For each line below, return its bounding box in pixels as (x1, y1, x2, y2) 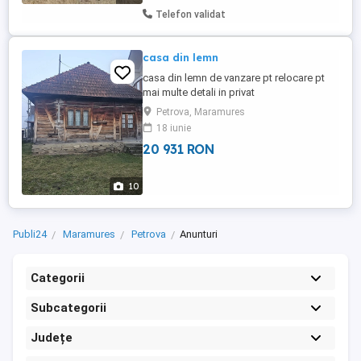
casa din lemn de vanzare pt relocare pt (143, 72, 325, 84)
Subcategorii (31, 301, 106, 315)
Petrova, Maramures (156, 106, 245, 118)
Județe (31, 330, 73, 345)
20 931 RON (143, 141, 214, 157)
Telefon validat (156, 9, 226, 20)
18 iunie (156, 122, 191, 134)
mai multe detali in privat (143, 86, 255, 98)
